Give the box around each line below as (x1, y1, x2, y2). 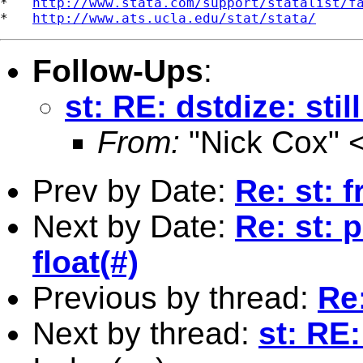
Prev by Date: (32, 173, 235, 208)
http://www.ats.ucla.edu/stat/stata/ (32, 10, 316, 26)
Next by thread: (32, 315, 258, 351)
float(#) (32, 244, 139, 280)
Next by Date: (32, 208, 235, 244)
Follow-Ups (32, 53, 203, 88)
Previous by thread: (32, 280, 318, 315)
